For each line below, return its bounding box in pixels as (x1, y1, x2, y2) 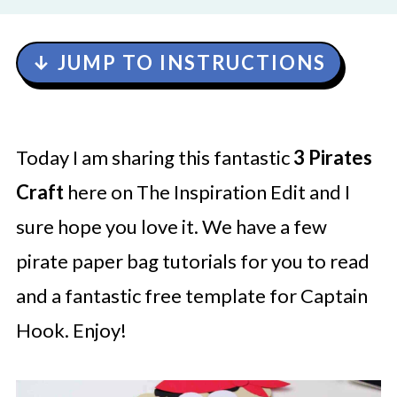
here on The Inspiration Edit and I (63, 180, 350, 204)
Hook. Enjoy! (15, 318, 127, 342)
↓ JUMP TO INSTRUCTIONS (31, 51, 326, 74)
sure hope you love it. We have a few (15, 214, 327, 238)
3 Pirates (292, 145, 372, 169)
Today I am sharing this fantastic (15, 145, 293, 169)
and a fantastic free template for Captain (15, 284, 368, 307)
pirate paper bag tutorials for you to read (15, 249, 370, 273)
